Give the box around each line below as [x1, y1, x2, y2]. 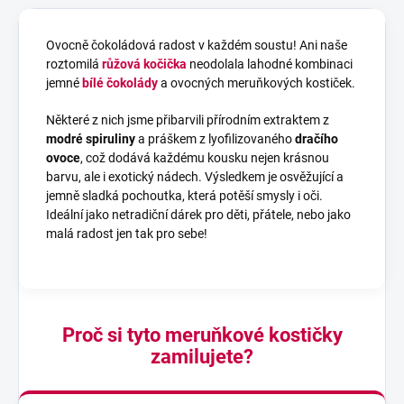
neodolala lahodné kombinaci [187, 57, 353, 71]
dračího [295, 132, 338, 146]
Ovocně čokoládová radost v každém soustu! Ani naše [46, 38, 347, 52]
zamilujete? [151, 345, 253, 368]
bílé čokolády [82, 76, 158, 90]
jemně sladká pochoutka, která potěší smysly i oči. [46, 188, 323, 203]
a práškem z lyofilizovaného [135, 132, 295, 146]
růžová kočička [102, 57, 187, 71]
